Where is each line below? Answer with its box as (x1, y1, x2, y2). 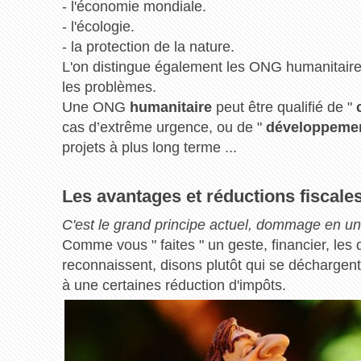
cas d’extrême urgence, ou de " (61, 119, 266, 136)
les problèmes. (61, 79, 156, 96)
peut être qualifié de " (211, 99, 356, 116)
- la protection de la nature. (61, 39, 234, 56)
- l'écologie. (61, 19, 135, 35)
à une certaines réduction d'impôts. (61, 277, 286, 294)
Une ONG (61, 99, 130, 116)
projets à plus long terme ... (61, 139, 237, 156)
